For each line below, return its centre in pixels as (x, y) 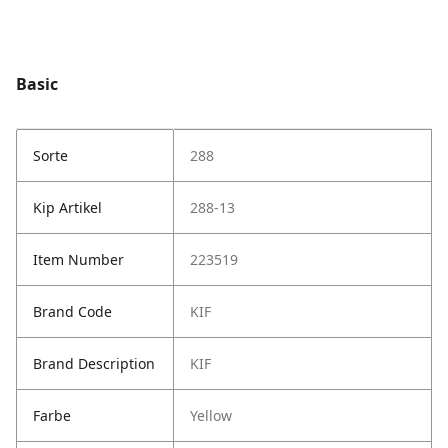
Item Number (78, 260)
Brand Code (72, 312)
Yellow (211, 416)
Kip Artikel (67, 208)
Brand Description (94, 364)
